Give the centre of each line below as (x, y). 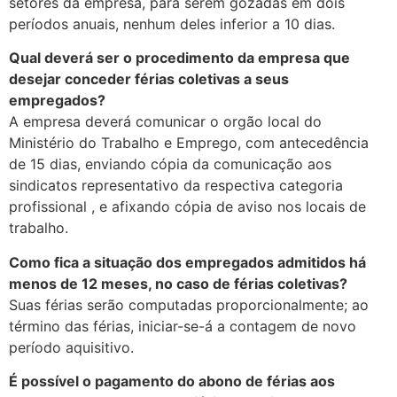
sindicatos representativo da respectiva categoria (176, 186)
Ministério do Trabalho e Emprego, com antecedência (189, 143)
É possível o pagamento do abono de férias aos (172, 381)
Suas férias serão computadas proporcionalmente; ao (189, 304)
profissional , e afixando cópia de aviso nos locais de (187, 207)
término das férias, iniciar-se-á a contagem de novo (183, 326)
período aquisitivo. (71, 347)
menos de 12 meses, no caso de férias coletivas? (178, 283)
